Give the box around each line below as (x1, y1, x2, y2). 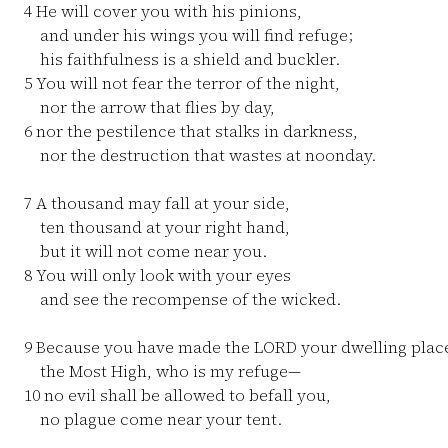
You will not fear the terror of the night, (32, 72, 340, 94)
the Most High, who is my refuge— (24, 360, 301, 382)
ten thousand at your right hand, (24, 216, 290, 238)
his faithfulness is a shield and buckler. (24, 48, 340, 70)
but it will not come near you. (24, 240, 267, 262)
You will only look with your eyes (32, 264, 291, 286)
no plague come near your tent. (24, 408, 282, 430)
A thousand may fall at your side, (32, 192, 290, 214)
